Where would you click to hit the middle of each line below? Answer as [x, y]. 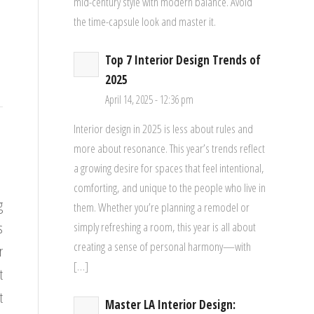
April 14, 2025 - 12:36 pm [150, 99]
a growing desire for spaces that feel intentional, [169, 168]
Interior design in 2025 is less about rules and [164, 129]
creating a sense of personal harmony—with [163, 247]
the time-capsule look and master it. [145, 22]
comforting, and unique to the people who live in [170, 188]
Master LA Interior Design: [171, 304]
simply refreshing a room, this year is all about [165, 227]
